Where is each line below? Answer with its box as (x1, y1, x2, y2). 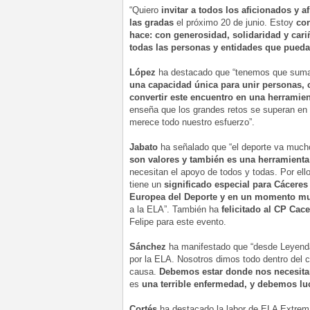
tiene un (129, 179, 164, 190)
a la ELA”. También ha (129, 204, 221, 215)
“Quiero (129, 5, 161, 16)
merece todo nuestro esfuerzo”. (129, 117, 255, 128)
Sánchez (129, 241, 169, 253)
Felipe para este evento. (129, 217, 226, 228)
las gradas (129, 17, 176, 28)
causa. (129, 266, 159, 277)
